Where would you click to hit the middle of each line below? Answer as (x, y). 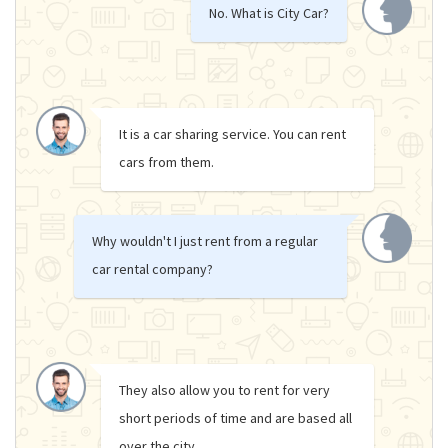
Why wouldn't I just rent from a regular (204, 240)
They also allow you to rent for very (224, 389)
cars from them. (166, 161)
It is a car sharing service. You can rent (232, 133)
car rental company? (152, 268)
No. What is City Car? (269, 12)
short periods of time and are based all (235, 417)
